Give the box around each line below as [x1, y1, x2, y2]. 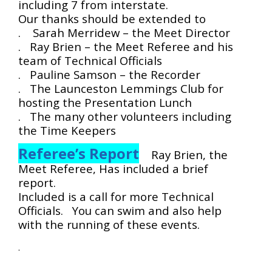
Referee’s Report [18, 143, 139, 163]
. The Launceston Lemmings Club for [18, 80, 223, 96]
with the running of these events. [18, 216, 200, 232]
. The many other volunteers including [18, 108, 231, 124]
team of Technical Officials [18, 52, 162, 68]
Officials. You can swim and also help [18, 202, 222, 218]
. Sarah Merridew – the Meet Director [18, 24, 230, 40]
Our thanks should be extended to [18, 10, 206, 26]
